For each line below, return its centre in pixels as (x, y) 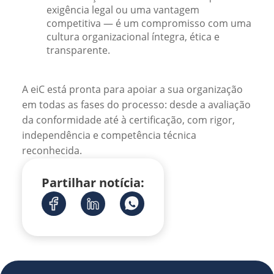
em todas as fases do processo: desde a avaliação (136, 105)
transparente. (78, 50)
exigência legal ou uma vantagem (123, 10)
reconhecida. (52, 150)
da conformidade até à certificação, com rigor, (128, 120)
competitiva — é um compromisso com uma (149, 23)
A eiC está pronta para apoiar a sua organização (132, 89)
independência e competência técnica (109, 135)
